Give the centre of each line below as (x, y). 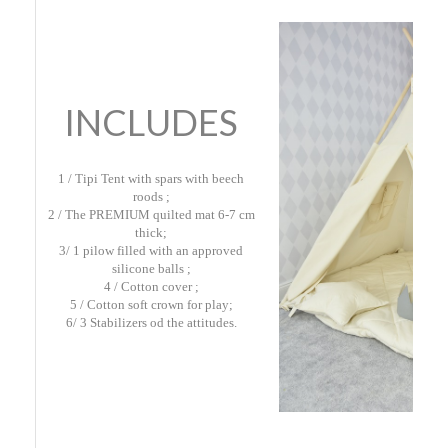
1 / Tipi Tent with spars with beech (151, 178)
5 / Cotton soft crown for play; (151, 304)
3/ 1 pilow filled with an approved (151, 250)
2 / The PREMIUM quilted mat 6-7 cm (151, 214)
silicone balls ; (151, 268)
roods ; (151, 196)
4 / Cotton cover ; (151, 286)
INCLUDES (151, 122)
